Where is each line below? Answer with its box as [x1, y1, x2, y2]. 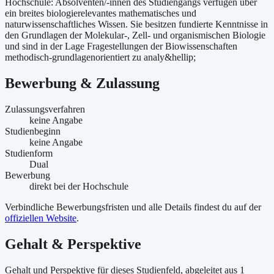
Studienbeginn [5, 126, 61, 137]
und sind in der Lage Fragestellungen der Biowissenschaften [5, 41, 237, 52]
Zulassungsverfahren [5, 104, 85, 115]
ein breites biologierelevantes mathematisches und [5, 8, 196, 19]
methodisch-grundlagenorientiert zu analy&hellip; [5, 52, 196, 63]
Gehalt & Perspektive [5, 236, 141, 253]
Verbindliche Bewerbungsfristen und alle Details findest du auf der [5, 202, 261, 213]
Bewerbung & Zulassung [5, 75, 160, 92]
